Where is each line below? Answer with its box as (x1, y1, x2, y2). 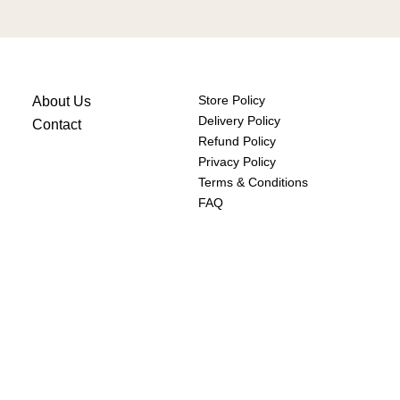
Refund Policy (198, 133, 276, 148)
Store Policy (198, 92, 265, 107)
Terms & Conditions (198, 174, 308, 189)
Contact (32, 116, 81, 132)
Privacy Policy (198, 154, 276, 169)
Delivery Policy (198, 112, 280, 128)
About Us (32, 93, 91, 109)
